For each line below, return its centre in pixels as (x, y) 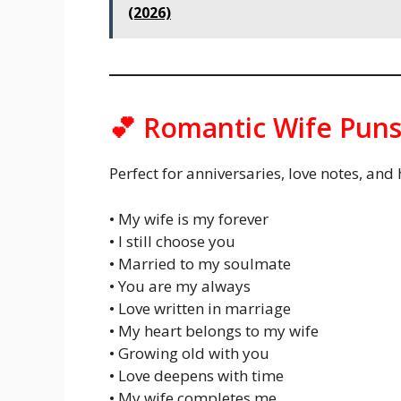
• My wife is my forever (189, 218)
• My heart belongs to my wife (214, 330)
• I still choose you (172, 241)
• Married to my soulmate (200, 263)
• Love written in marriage (200, 308)
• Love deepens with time (196, 375)
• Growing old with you (189, 353)
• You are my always (180, 286)
